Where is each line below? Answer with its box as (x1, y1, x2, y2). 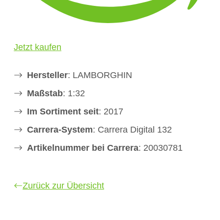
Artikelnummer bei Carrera (27, 142, 138, 153)
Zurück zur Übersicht (23, 180, 104, 191)
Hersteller (27, 70, 68, 80)
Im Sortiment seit (27, 106, 99, 116)
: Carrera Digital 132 (93, 124, 172, 135)
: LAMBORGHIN (68, 70, 132, 80)
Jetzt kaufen (14, 42, 61, 52)
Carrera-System (27, 124, 93, 135)
